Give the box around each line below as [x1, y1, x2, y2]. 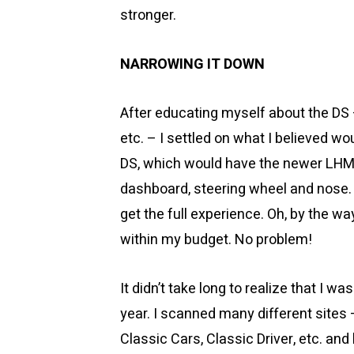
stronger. [120, 5, 176, 26]
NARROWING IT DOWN [120, 54, 265, 75]
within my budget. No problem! [120, 229, 312, 250]
